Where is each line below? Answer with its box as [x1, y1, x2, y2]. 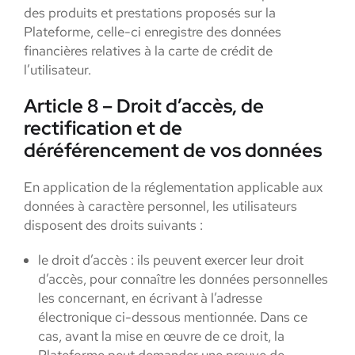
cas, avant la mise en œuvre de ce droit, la [38, 327, 284, 345]
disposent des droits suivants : [24, 216, 203, 234]
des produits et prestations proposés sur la [24, 4, 276, 21]
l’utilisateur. [24, 61, 94, 78]
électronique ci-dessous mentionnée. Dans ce [38, 308, 307, 326]
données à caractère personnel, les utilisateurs [24, 197, 297, 215]
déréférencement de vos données [24, 138, 322, 162]
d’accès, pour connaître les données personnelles [38, 270, 328, 288]
